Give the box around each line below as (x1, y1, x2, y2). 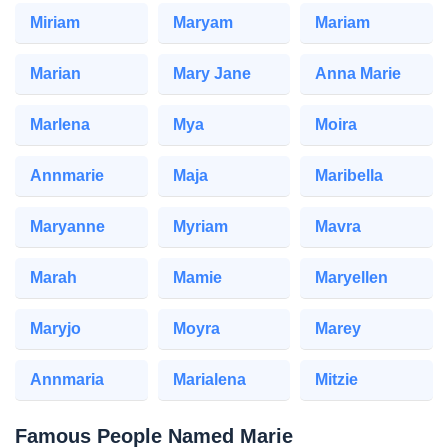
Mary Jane (172, 64, 251, 82)
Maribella (315, 166, 384, 184)
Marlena (30, 115, 90, 133)
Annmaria (30, 370, 104, 388)
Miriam (30, 13, 80, 31)
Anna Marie (315, 64, 402, 82)
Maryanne (30, 217, 105, 235)
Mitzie (315, 370, 359, 388)
